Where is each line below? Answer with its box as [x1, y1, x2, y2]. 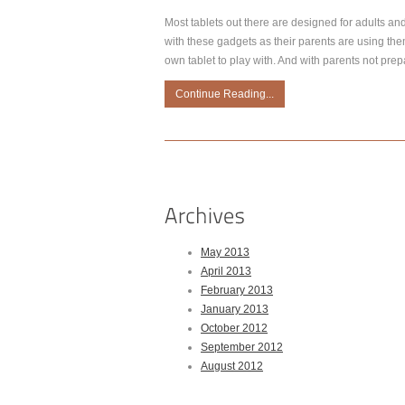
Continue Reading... [175, 88, 274, 100]
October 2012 [201, 322, 268, 334]
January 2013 [201, 303, 268, 316]
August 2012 [201, 360, 263, 372]
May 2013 [201, 246, 250, 259]
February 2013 [201, 284, 273, 297]
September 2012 [201, 341, 283, 353]
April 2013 [201, 265, 251, 278]
